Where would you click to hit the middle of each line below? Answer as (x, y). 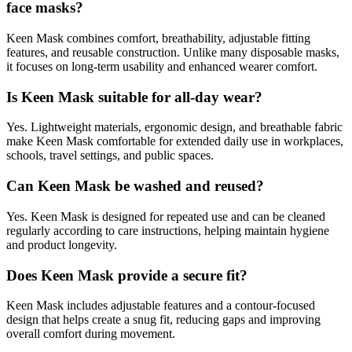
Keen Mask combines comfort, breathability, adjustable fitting (158, 38)
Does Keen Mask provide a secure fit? (127, 275)
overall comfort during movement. (91, 334)
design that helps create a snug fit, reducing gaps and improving (163, 320)
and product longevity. (62, 244)
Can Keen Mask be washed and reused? (135, 186)
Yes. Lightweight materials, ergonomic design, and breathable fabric (174, 127)
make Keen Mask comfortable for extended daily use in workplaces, (175, 141)
